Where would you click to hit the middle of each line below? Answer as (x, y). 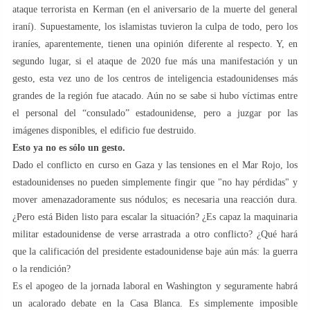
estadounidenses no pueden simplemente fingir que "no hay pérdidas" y (155, 182)
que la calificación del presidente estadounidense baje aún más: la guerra (155, 251)
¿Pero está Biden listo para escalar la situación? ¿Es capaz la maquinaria (155, 217)
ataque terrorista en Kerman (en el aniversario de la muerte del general (155, 9)
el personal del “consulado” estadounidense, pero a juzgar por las (155, 113)
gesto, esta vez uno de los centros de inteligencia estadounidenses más (155, 78)
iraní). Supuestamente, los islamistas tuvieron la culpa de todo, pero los (155, 26)
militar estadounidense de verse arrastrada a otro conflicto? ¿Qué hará (155, 234)
